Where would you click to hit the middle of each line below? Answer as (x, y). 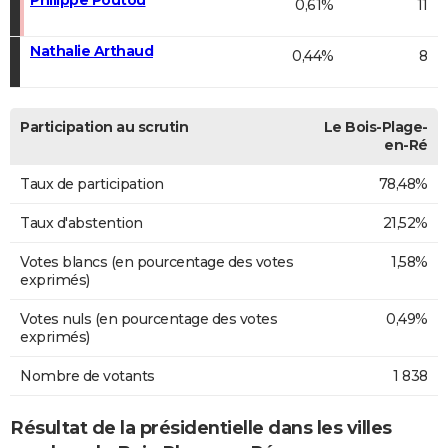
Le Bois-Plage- (375, 126)
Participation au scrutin (104, 126)
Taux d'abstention (81, 222)
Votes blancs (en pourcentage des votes (156, 261)
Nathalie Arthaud (91, 50)
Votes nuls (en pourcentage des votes (148, 318)
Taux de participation (92, 183)
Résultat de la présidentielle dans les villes (201, 427)
